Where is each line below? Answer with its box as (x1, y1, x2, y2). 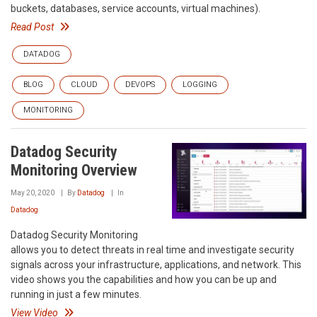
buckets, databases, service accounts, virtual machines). (11, 3, 260, 14)
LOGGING (183, 80, 217, 89)
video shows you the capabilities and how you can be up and (11, 274, 277, 285)
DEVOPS (125, 80, 155, 89)
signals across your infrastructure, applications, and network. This (11, 259, 301, 270)
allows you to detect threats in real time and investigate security (11, 244, 294, 255)
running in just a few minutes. (11, 289, 142, 300)
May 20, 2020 (11, 189, 54, 197)
